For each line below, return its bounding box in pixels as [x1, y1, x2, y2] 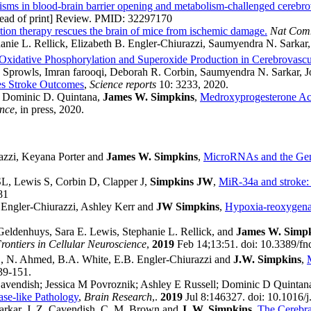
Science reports [90, 78, 156, 90]
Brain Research [84, 291, 152, 303]
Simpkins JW [150, 175, 213, 187]
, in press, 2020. [15, 103, 87, 115]
